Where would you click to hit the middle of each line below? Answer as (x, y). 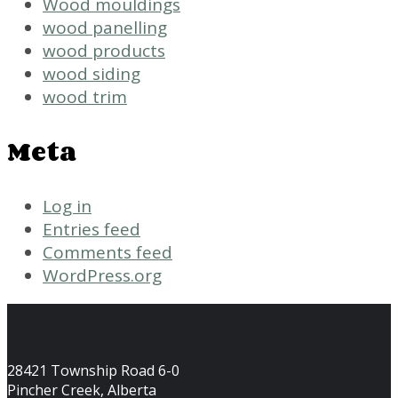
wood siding (92, 73)
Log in (67, 206)
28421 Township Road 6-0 (93, 370)
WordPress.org (102, 275)
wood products (104, 50)
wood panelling (105, 27)
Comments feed (107, 252)
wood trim (85, 96)
